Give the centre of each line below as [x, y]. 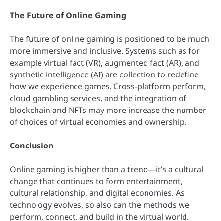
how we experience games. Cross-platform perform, [108, 86]
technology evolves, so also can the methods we [100, 204]
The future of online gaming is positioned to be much [110, 39]
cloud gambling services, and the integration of [98, 98]
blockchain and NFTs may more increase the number [108, 110]
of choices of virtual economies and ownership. [98, 122]
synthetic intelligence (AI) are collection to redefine [104, 74]
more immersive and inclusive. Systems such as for [105, 51]
